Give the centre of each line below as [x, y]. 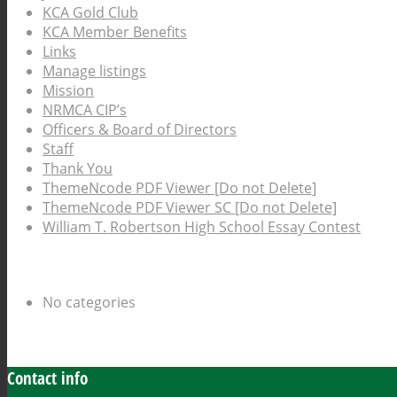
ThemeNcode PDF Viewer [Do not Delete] [179, 188]
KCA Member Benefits [115, 32]
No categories [89, 302]
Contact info [47, 378]
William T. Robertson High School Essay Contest [202, 227]
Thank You [78, 169]
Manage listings [94, 71]
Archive [31, 339]
